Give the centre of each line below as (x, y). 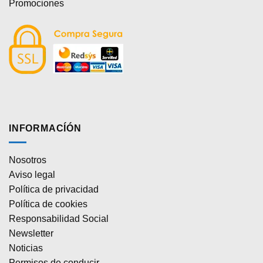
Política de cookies (48, 204)
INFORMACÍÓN (45, 128)
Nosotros (28, 160)
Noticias (26, 248)
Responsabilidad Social (59, 219)
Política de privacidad (54, 190)
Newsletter (31, 234)
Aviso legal (32, 175)
